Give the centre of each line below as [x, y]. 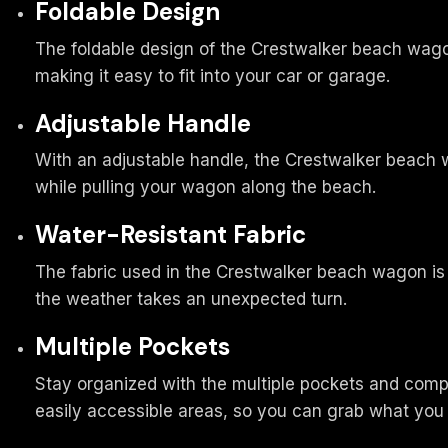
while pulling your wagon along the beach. [205, 187]
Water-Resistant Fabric [170, 235]
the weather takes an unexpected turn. [191, 299]
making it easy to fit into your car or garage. [212, 75]
